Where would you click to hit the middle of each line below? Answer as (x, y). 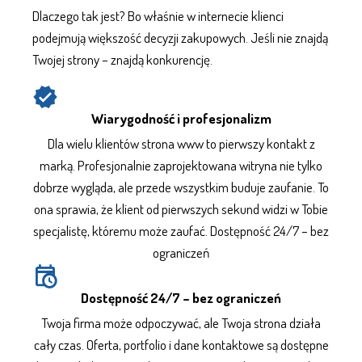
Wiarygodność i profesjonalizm (181, 118)
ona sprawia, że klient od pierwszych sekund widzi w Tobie (181, 209)
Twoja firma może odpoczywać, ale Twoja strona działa (181, 323)
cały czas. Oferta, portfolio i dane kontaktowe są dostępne (181, 345)
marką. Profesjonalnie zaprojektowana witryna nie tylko (181, 165)
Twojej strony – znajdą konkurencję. (122, 59)
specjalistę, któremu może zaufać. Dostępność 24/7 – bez (181, 231)
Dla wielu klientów (94, 143)
